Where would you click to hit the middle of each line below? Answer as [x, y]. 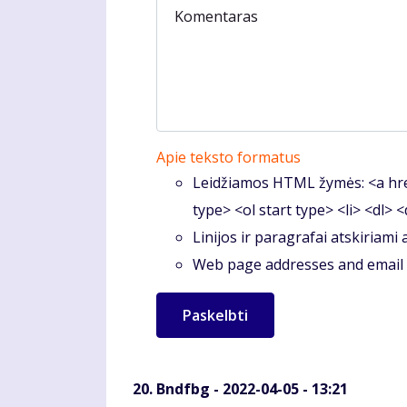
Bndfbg [183, 389]
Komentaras [216, 16]
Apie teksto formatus [228, 157]
